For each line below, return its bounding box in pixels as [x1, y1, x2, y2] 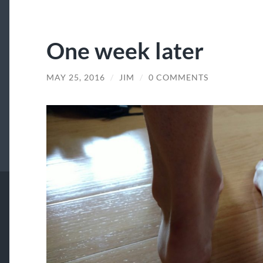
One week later [46, 36, 204, 64]
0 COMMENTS [148, 72, 208, 82]
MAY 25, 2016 [46, 72, 105, 82]
